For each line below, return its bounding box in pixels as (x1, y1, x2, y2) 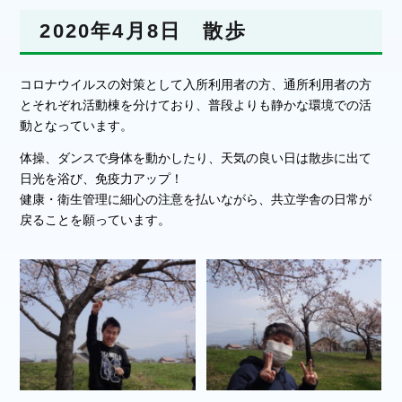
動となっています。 (20, 118, 134, 133)
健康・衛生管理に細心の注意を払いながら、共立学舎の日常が (20, 192, 372, 207)
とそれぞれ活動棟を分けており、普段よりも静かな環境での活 (20, 97, 372, 112)
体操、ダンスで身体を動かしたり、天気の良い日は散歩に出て (20, 151, 372, 166)
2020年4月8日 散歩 (39, 19, 247, 42)
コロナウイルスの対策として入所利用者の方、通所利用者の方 (20, 76, 372, 92)
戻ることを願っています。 (20, 213, 171, 228)
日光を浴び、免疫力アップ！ (20, 171, 184, 187)
